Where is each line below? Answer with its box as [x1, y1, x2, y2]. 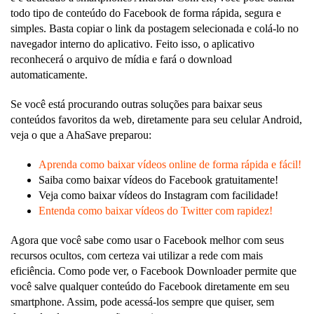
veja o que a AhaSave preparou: [11, 128, 151, 141]
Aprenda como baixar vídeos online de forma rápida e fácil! [39, 158, 301, 170]
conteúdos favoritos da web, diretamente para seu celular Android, [11, 113, 302, 125]
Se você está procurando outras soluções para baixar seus [11, 97, 262, 110]
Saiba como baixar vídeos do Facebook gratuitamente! [39, 173, 278, 186]
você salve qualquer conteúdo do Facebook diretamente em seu [11, 280, 289, 292]
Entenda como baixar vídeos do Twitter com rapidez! [39, 204, 273, 217]
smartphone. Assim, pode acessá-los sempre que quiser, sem [11, 295, 274, 308]
